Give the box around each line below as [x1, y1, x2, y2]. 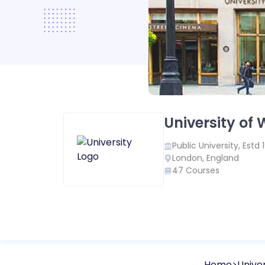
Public [172, 140, 196, 151]
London [172, 152, 202, 164]
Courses [186, 164, 219, 176]
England [206, 152, 239, 164]
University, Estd [199, 140, 262, 151]
